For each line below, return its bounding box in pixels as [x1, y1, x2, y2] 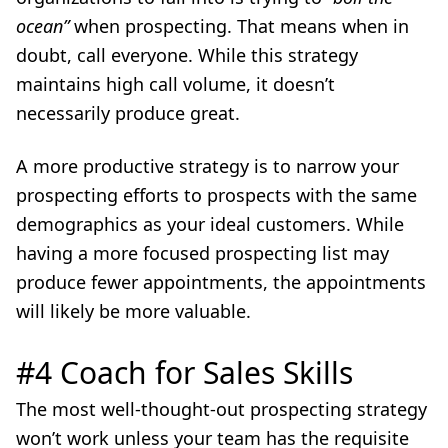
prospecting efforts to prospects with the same [16, 183, 417, 207]
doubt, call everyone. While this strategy [16, 43, 358, 67]
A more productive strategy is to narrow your [16, 154, 399, 178]
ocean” [16, 14, 69, 38]
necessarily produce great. [16, 101, 240, 125]
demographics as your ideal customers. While [16, 212, 404, 236]
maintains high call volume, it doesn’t [16, 72, 335, 96]
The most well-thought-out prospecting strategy [16, 397, 427, 421]
